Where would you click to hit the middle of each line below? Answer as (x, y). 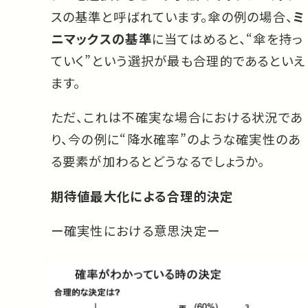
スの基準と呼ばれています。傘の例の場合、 (172, 16)
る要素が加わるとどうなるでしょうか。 (158, 161)
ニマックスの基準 (101, 38)
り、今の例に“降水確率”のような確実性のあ (176, 139)
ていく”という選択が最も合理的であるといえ (178, 60)
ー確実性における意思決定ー (135, 231)
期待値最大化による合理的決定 (142, 196)
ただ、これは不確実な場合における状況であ (177, 117)
